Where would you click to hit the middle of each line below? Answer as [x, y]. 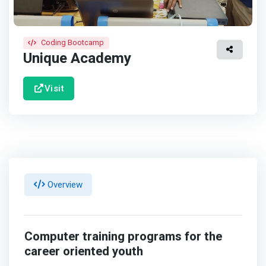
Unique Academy [77, 58]
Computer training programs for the [123, 237]
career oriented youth [83, 251]
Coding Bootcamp [73, 43]
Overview [64, 184]
